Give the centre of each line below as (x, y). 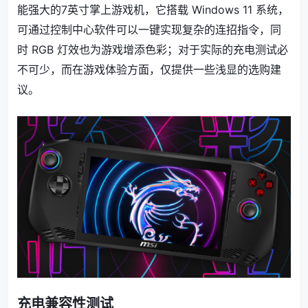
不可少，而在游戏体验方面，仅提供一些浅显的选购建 (149, 69)
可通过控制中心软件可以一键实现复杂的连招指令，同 (149, 30)
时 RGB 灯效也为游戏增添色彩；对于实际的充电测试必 (153, 49)
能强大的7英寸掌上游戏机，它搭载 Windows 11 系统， (153, 10)
